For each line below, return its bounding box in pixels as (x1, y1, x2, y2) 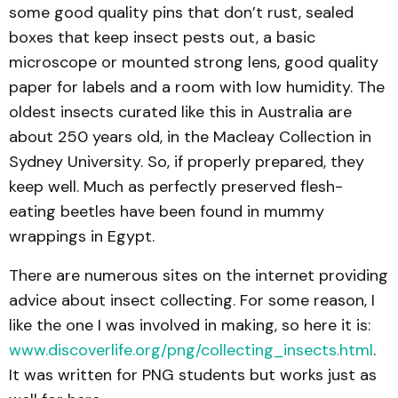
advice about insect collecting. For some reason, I (9, 290, 375, 312)
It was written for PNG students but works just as (9, 364, 377, 386)
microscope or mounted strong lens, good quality (9, 52, 378, 74)
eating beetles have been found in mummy (9, 201, 324, 223)
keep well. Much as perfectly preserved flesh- (9, 176, 343, 198)
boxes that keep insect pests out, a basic (9, 27, 315, 49)
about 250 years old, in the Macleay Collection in (9, 126, 371, 148)
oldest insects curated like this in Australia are (9, 101, 352, 123)
